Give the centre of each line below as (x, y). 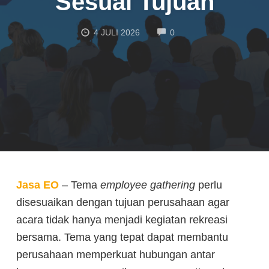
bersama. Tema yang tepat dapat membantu (122, 237)
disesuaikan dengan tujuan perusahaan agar (123, 202)
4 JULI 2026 (117, 32)
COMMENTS (199, 32)
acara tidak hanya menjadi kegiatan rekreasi (122, 220)
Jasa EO (38, 185)
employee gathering (148, 185)
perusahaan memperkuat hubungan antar (116, 255)
